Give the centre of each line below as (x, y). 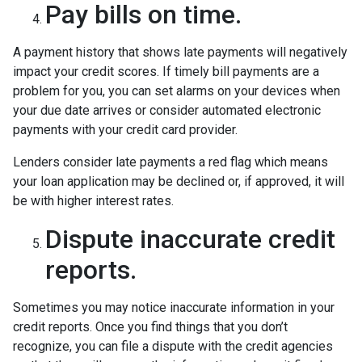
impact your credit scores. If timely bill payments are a (166, 71)
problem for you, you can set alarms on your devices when (177, 90)
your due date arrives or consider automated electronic (167, 110)
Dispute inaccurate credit (190, 239)
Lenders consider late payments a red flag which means (170, 162)
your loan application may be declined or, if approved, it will (179, 181)
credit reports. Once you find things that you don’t (150, 326)
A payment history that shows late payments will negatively (180, 52)
